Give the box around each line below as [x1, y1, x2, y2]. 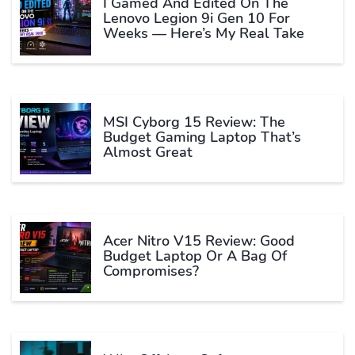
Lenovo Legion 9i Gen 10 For [103, 9, 290, 29]
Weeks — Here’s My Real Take [103, 24, 304, 44]
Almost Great [103, 143, 193, 162]
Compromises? [103, 261, 199, 281]
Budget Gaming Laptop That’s [103, 128, 301, 147]
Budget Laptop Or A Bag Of [103, 246, 287, 266]
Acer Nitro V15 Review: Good [103, 231, 295, 251]
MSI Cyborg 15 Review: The [103, 113, 285, 132]
